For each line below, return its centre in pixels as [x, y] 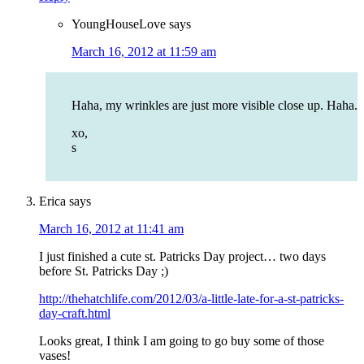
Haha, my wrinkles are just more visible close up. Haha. [214, 106]
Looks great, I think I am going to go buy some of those [182, 341]
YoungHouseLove [119, 24]
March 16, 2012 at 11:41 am [111, 229]
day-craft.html [75, 314]
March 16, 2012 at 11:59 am [144, 52]
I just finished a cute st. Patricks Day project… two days [182, 257]
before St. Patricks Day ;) [104, 271]
